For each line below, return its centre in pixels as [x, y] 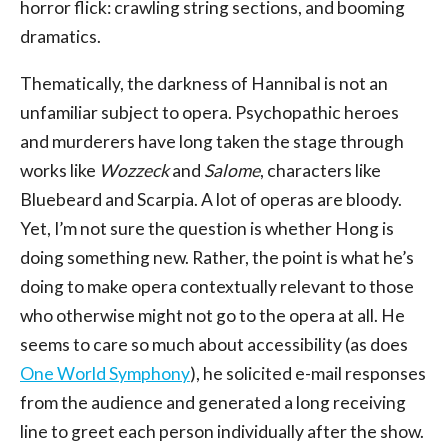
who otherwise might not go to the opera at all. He [212, 315]
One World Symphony [105, 373]
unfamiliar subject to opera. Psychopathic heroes [209, 112]
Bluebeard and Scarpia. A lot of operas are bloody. [211, 199]
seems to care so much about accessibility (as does [214, 344]
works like [59, 170]
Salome [232, 170]
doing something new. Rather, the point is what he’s [217, 257]
